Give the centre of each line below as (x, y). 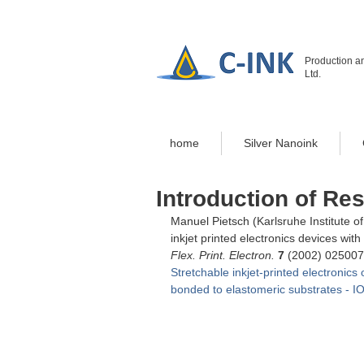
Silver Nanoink (281, 143)
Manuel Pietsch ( (214, 221)
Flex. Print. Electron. (223, 255)
